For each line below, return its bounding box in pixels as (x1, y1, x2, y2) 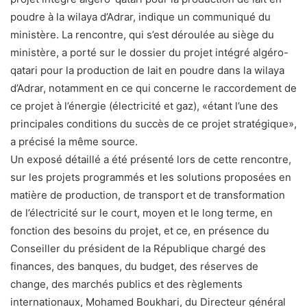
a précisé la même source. (10, 134, 138, 148)
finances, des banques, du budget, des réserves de (10, 259, 258, 273)
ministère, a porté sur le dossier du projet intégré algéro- (10, 45, 288, 59)
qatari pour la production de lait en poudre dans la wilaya (10, 63, 284, 77)
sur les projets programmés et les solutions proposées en (10, 170, 291, 184)
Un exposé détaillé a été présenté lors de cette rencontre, (10, 152, 291, 166)
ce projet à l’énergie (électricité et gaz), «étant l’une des (10, 99, 278, 112)
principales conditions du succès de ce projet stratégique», (10, 116, 297, 130)
